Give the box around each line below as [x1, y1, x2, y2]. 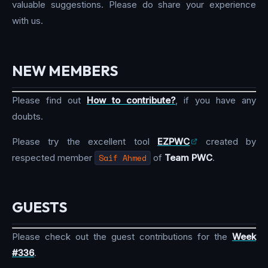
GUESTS [12, 198, 68, 217]
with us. [12, 15, 43, 27]
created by [197, 135, 257, 147]
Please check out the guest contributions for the [12, 231, 232, 243]
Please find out [12, 94, 87, 106]
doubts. [12, 110, 43, 122]
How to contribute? [87, 94, 175, 106]
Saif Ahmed [99, 151, 147, 164]
